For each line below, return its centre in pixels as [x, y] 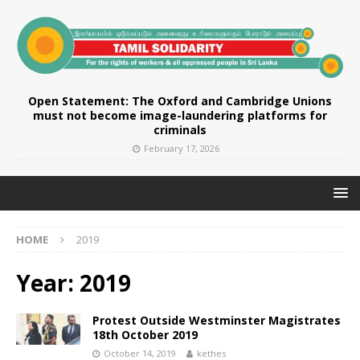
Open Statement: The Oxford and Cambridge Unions [180, 100]
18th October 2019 [145, 334]
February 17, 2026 [182, 148]
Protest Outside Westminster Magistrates [217, 320]
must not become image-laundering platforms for [180, 115]
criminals [180, 129]
